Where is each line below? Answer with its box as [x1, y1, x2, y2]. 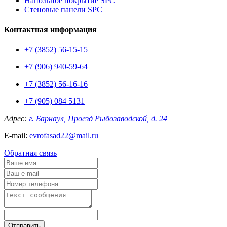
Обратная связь [4, 148, 57, 157]
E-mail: [4, 131, 29, 140]
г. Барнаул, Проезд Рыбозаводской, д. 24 [29, 113, 167, 123]
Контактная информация [4, 25, 97, 34]
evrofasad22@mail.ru [29, 131, 98, 140]
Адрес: [4, 113, 29, 123]
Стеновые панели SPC [24, 5, 102, 14]
